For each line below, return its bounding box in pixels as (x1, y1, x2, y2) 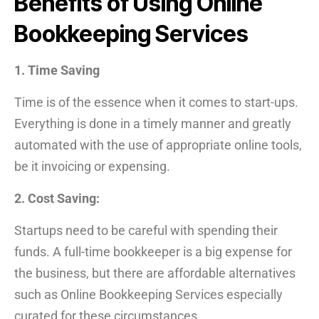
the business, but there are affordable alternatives (14, 265, 296, 281)
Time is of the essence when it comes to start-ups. (14, 94, 298, 110)
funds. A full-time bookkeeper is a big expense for (14, 244, 292, 259)
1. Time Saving (14, 62, 100, 78)
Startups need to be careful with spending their (14, 222, 278, 238)
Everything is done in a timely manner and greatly (14, 115, 291, 131)
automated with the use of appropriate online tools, (14, 137, 302, 152)
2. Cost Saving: (14, 190, 100, 206)
